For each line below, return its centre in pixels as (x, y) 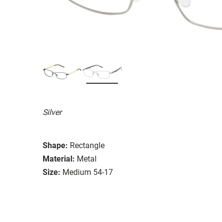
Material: (59, 159)
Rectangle (87, 145)
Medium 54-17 (88, 172)
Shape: (55, 145)
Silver (52, 112)
